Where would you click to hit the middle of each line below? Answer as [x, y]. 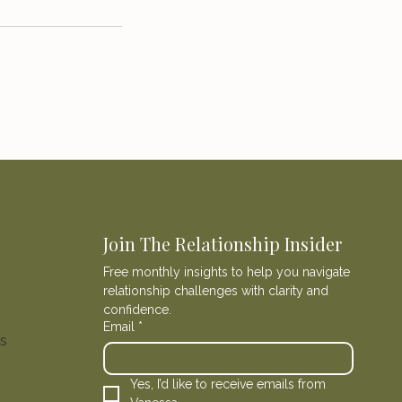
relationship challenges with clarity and [216, 290]
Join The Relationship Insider [223, 243]
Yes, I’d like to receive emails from [228, 384]
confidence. [138, 309]
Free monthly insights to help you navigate [227, 271]
